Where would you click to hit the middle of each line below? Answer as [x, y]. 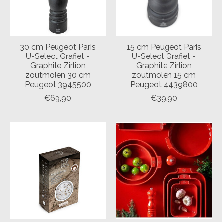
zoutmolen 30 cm [58, 75]
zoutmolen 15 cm [164, 75]
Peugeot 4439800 [164, 85]
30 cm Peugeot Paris [58, 47]
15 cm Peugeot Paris [164, 47]
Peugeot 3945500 [58, 85]
